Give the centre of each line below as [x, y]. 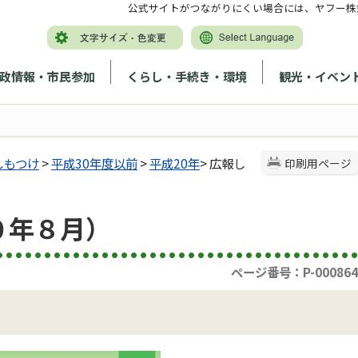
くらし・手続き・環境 [187, 76]
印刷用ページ [318, 163]
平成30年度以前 [94, 163]
